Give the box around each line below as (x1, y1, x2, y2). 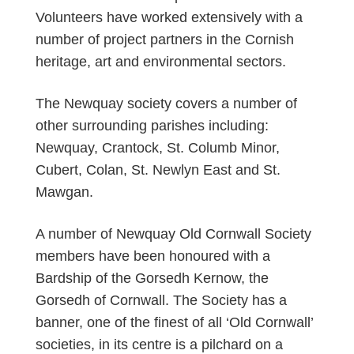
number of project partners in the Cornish (35, 32, 294, 48)
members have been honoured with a (35, 248, 270, 265)
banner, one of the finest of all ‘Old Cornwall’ (35, 314, 313, 331)
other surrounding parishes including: (35, 118, 269, 134)
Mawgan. (35, 184, 93, 201)
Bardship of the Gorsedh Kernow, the (35, 270, 269, 287)
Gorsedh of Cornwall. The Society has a (35, 292, 287, 309)
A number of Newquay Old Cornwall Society (35, 226, 311, 243)
